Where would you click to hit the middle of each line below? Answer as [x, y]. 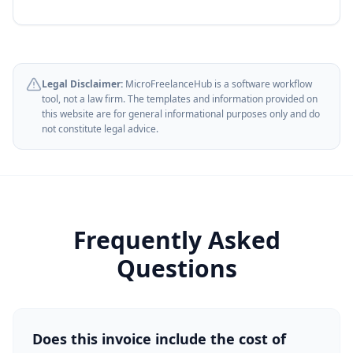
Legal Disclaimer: [82, 84]
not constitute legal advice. [100, 129]
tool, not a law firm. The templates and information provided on [180, 99]
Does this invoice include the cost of [159, 339]
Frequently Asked [176, 240]
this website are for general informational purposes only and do [181, 114]
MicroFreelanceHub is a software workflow [217, 84]
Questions [176, 268]
